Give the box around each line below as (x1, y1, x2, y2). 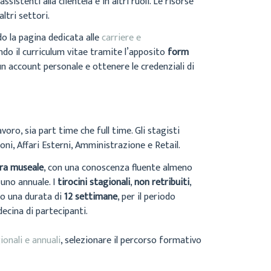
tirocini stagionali (57, 174, 130, 191)
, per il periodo (117, 188, 175, 205)
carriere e (102, 30, 141, 47)
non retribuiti (134, 174, 189, 191)
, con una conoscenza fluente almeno (44, 159, 192, 176)
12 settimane (64, 188, 117, 205)
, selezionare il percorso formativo (60, 232, 201, 249)
